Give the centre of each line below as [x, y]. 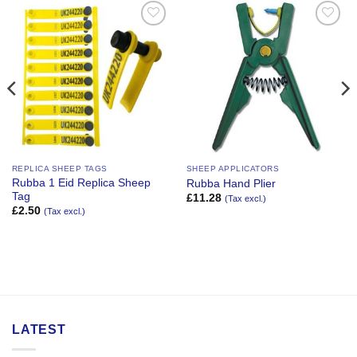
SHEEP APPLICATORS [233, 169]
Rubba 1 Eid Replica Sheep [81, 183]
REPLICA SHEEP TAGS [59, 169]
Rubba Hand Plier [231, 183]
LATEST [39, 330]
